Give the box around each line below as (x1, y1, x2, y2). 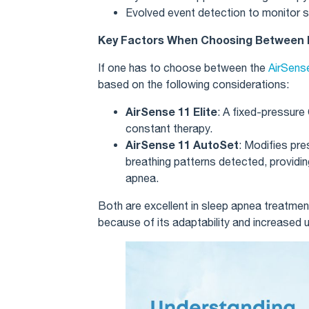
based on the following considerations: (98, 77, 289, 90)
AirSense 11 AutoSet (126, 137, 239, 151)
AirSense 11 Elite (126, 104, 217, 118)
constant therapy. (126, 121, 212, 134)
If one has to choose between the (98, 61, 268, 74)
